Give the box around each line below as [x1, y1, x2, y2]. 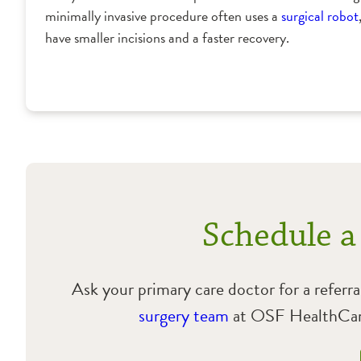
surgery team [139, 302, 229, 330]
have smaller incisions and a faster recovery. [45, 27, 289, 49]
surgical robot [281, 5, 359, 27]
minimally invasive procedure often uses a [45, 5, 281, 27]
